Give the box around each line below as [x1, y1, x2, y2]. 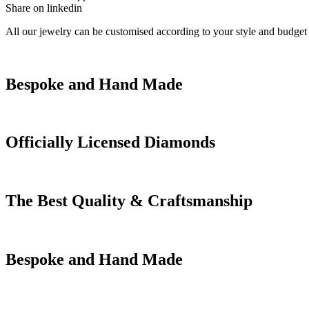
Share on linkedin [6, 1, 82, 14]
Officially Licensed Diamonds [6, 133, 215, 152]
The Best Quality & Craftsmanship [6, 192, 252, 210]
